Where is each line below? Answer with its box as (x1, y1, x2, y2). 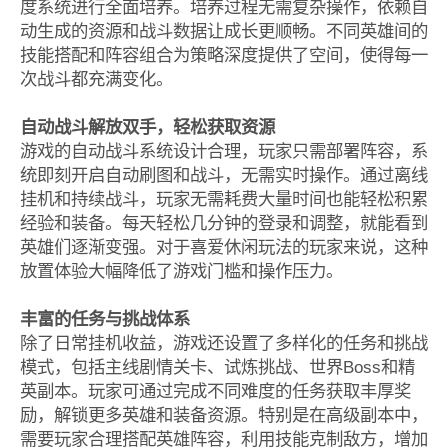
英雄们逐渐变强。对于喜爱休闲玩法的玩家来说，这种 (19, 236, 428, 257)
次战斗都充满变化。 (19, 68, 173, 89)
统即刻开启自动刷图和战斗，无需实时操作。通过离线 (19, 164, 428, 185)
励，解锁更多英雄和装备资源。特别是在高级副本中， (19, 404, 428, 425)
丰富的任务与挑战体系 (19, 308, 190, 329)
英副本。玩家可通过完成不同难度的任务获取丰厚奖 (19, 380, 411, 401)
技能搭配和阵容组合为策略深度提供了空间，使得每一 (19, 44, 428, 65)
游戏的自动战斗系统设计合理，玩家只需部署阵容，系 (19, 140, 428, 161)
